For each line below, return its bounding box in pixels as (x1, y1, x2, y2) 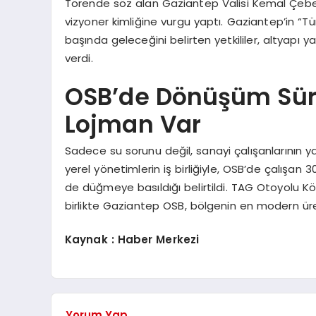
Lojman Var (64, 108, 201, 142)
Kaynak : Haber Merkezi (64, 232, 200, 248)
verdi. (64, 50, 93, 66)
